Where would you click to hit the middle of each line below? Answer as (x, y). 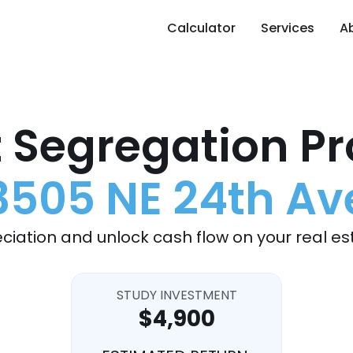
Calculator (201, 28)
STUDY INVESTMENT (176, 295)
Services (288, 28)
